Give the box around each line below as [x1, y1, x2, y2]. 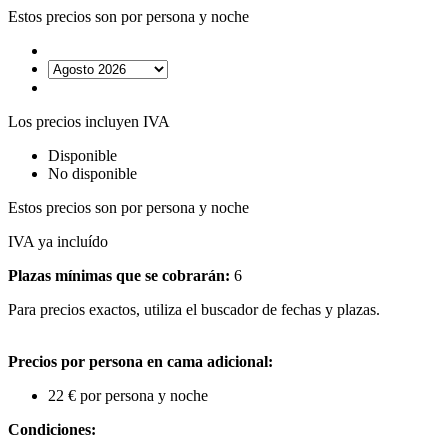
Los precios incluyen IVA [8, 113, 170, 130]
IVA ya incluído [8, 233, 108, 250]
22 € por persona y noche [48, 387, 208, 404]
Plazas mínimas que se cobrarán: [8, 267, 230, 284]
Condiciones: [8, 421, 96, 438]
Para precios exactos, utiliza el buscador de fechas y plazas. [8, 301, 380, 318]
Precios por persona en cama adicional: [8, 353, 273, 370]
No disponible [48, 165, 137, 182]
